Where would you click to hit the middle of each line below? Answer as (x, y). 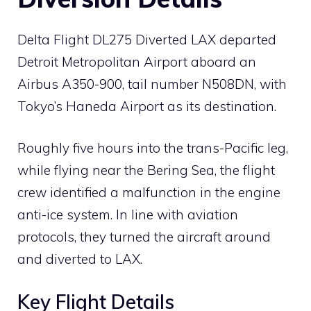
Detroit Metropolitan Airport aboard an (137, 61)
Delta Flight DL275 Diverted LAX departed (147, 39)
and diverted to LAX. (80, 259)
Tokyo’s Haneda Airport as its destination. (147, 106)
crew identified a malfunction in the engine (149, 193)
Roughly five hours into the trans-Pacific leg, (153, 148)
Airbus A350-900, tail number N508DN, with (152, 84)
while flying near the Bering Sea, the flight (146, 170)
